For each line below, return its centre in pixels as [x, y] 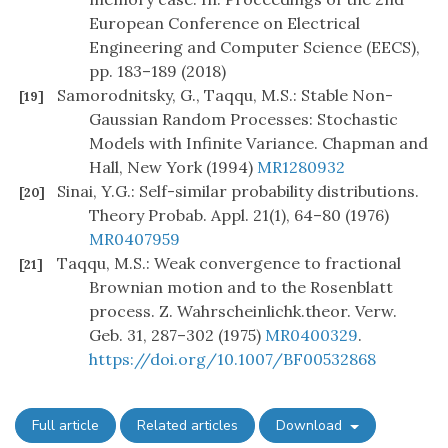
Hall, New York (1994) [173, 167]
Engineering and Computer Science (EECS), [254, 47]
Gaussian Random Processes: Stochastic [243, 119]
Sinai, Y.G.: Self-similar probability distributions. [238, 191]
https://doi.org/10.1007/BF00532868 [232, 359]
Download [311, 426]
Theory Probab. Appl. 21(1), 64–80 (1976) [239, 215]
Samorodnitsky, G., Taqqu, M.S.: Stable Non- [225, 95]
